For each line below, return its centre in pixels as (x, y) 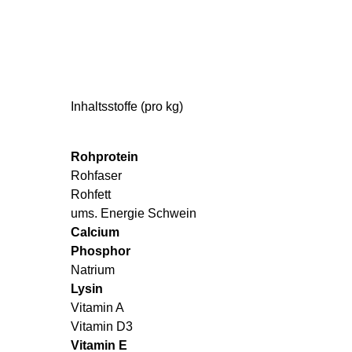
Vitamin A (97, 307)
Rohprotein (104, 156)
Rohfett (91, 194)
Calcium (95, 232)
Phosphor (101, 251)
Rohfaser (96, 175)
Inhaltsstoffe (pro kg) (127, 106)
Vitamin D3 (102, 326)
